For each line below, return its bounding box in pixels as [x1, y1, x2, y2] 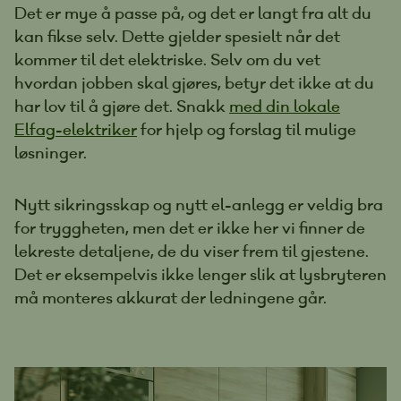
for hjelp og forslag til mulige [137, 118, 356, 140]
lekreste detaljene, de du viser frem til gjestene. [14, 240, 369, 261]
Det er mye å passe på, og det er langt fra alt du [14, 2, 371, 23]
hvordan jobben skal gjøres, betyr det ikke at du [14, 72, 374, 93]
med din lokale [229, 95, 340, 116]
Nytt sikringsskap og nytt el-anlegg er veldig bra [14, 193, 383, 215]
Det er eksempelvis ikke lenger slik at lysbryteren [14, 263, 387, 285]
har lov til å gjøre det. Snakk [14, 95, 229, 116]
